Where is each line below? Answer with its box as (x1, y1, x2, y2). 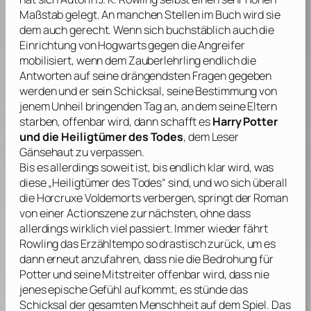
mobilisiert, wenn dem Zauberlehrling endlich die (19, 53, 257, 69)
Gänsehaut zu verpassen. (19, 144, 144, 160)
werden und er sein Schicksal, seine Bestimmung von (19, 83, 277, 99)
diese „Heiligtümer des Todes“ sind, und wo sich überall (19, 175, 287, 191)
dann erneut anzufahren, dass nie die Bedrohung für (19, 251, 274, 267)
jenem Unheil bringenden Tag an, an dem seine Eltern (19, 99, 277, 115)
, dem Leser (183, 129, 239, 145)
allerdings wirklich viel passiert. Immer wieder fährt (19, 221, 268, 237)
